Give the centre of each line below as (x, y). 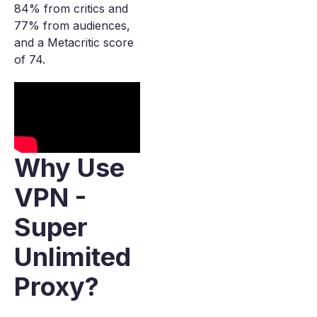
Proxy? (57, 287)
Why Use (69, 168)
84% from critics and (71, 8)
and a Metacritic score (74, 42)
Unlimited (73, 257)
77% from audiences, (72, 25)
